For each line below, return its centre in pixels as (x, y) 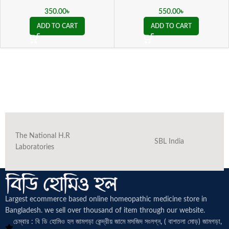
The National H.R (43, 136)
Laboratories (35, 147)
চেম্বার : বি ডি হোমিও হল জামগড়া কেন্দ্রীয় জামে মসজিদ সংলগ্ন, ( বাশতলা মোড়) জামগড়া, (117, 222)
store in (195, 199)
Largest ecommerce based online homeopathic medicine (94, 199)
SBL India (169, 142)
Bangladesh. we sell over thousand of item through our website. (105, 211)
